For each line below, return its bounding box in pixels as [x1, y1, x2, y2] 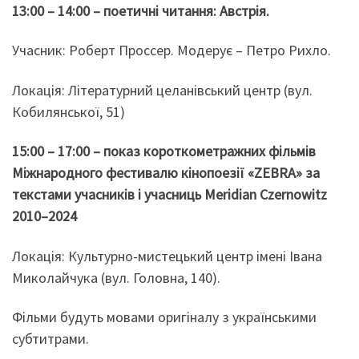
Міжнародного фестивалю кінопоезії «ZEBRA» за [12, 163, 320, 183]
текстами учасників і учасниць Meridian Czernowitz [12, 185, 327, 204]
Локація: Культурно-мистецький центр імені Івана [12, 246, 322, 265]
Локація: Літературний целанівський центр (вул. [12, 80, 313, 99]
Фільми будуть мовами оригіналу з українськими [12, 308, 317, 327]
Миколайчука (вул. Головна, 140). [12, 268, 220, 287]
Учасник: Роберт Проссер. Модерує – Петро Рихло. [12, 41, 331, 60]
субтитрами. [12, 329, 89, 349]
